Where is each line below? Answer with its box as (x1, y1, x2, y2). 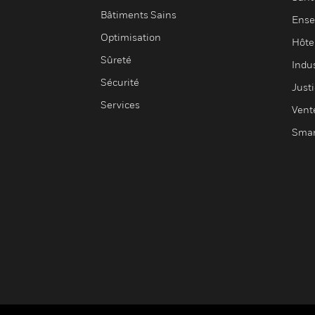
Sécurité (101, 76, 139, 88)
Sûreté (101, 53, 131, 65)
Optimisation (101, 31, 161, 43)
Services (101, 98, 140, 110)
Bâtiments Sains (101, 8, 176, 20)
